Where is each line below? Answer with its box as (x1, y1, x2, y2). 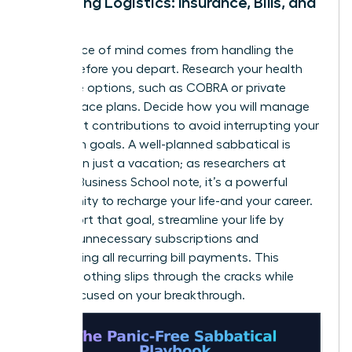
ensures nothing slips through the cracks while (29, 269, 294, 283)
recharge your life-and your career (117, 194, 310, 207)
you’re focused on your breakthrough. (29, 288, 245, 302)
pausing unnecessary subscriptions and (29, 232, 258, 245)
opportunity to (29, 194, 117, 207)
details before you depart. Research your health (29, 62, 302, 75)
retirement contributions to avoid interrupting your (29, 119, 319, 132)
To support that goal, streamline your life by (29, 213, 284, 226)
